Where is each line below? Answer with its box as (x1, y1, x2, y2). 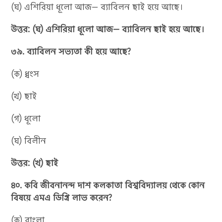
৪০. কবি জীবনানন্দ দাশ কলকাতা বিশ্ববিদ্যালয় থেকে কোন (11, 179, 205, 191)
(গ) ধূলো (11, 112, 41, 124)
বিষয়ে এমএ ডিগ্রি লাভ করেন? (11, 191, 112, 204)
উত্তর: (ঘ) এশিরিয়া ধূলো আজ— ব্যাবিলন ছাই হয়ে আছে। (11, 23, 205, 35)
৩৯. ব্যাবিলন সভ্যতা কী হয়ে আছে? (11, 45, 131, 57)
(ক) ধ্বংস (11, 67, 40, 80)
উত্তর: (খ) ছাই (11, 157, 58, 169)
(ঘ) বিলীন (11, 134, 47, 147)
